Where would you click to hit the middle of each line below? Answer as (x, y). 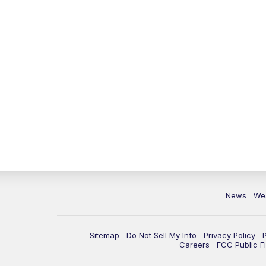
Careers (194, 245)
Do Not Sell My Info (161, 235)
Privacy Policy (229, 235)
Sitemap (104, 235)
